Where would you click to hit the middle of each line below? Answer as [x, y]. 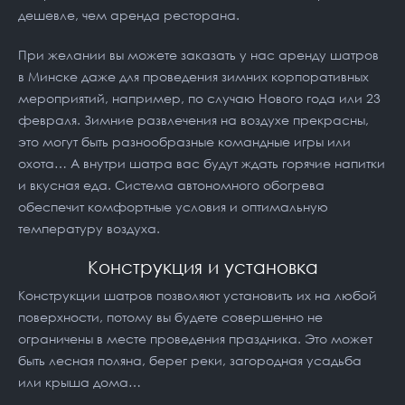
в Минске [48, 76]
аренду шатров [329, 55]
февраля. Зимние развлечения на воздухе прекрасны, [193, 120]
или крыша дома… [80, 382]
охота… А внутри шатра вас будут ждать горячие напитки [202, 163]
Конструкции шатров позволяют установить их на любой [198, 295]
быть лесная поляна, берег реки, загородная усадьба [190, 360]
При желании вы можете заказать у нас [148, 55]
